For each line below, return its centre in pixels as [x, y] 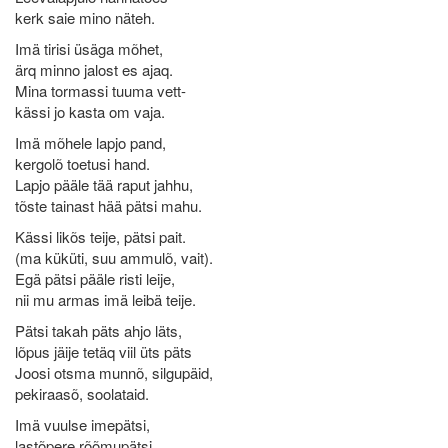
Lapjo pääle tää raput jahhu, [104, 184]
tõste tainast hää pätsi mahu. [108, 205]
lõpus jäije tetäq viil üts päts [103, 351]
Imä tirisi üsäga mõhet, [89, 48]
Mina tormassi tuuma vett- [100, 90]
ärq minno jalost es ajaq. [94, 69]
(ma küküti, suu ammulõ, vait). [114, 257]
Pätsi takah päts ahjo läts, [98, 330]
